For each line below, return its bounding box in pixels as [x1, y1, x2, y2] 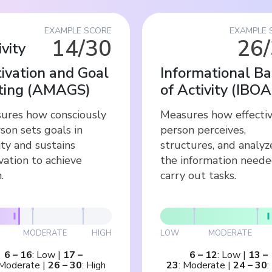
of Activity [160, 80, 228, 100]
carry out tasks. [160, 168, 236, 183]
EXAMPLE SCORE [44, 24, 112, 36]
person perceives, [160, 122, 246, 137]
